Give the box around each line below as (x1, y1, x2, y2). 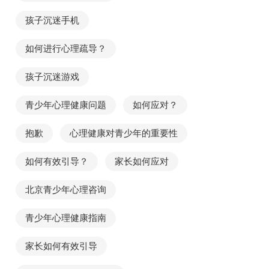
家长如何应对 (115, 156, 169, 166)
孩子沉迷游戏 (25, 71, 79, 82)
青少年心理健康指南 (25, 213, 106, 223)
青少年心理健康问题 (25, 100, 106, 110)
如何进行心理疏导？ (25, 43, 106, 53)
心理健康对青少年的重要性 (70, 128, 178, 138)
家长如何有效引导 (25, 241, 97, 251)
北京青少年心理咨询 (25, 184, 106, 195)
